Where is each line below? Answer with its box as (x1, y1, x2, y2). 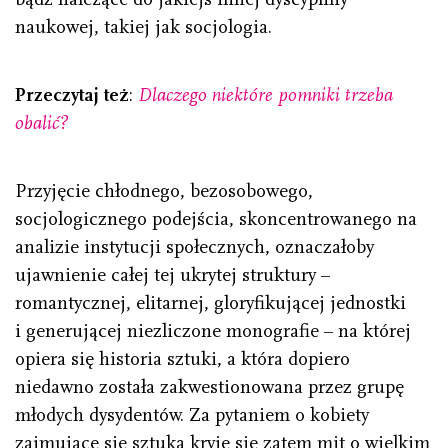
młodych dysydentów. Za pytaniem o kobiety (15, 404, 369, 427)
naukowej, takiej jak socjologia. (15, 16, 272, 39)
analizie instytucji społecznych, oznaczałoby (15, 236, 374, 259)
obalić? (15, 112, 68, 135)
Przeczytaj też (15, 84, 129, 107)
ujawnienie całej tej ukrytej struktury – (15, 264, 330, 287)
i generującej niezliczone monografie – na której (15, 320, 411, 343)
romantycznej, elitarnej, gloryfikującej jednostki (15, 292, 406, 315)
